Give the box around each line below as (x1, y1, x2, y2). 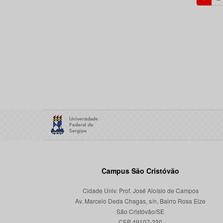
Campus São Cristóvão (102, 166, 179, 176)
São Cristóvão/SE (116, 207, 164, 216)
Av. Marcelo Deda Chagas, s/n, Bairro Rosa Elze (75, 197, 206, 205)
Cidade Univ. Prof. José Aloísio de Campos (82, 186, 199, 195)
